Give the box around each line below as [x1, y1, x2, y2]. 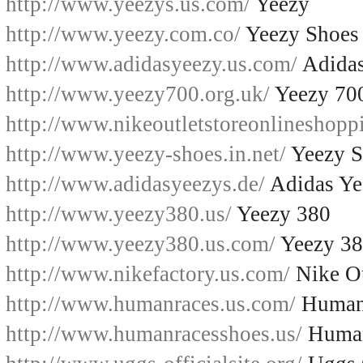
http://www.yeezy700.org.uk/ [6, 82, 270, 106]
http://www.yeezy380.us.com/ [6, 232, 275, 256]
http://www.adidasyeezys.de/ [6, 172, 265, 196]
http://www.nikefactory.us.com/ [6, 262, 290, 286]
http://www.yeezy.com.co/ [6, 22, 241, 46]
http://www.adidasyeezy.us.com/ [6, 52, 297, 76]
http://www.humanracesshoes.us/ [6, 322, 302, 346]
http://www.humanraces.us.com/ [6, 292, 296, 316]
